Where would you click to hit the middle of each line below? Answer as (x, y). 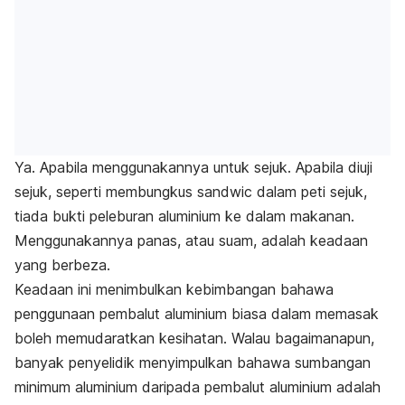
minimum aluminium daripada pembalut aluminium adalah (198, 387)
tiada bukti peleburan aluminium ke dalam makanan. (184, 217)
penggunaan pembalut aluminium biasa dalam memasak (197, 314)
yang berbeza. (62, 265)
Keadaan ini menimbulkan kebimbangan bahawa (174, 290)
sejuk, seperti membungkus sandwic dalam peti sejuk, (191, 192)
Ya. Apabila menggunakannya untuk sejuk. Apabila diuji (193, 168)
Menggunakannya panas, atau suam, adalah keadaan (191, 241)
